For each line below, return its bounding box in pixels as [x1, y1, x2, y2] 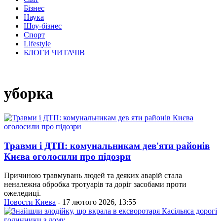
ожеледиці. [4, 189, 41, 198]
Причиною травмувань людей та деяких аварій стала [4, 171, 182, 180]
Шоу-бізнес [24, 22, 62, 30]
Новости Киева [4, 198, 56, 207]
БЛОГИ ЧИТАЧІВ [24, 48, 85, 57]
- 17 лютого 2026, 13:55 [56, 198, 136, 207]
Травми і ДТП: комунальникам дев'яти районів [4, 140, 210, 151]
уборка [4, 84, 53, 103]
